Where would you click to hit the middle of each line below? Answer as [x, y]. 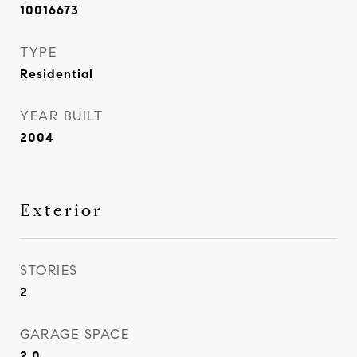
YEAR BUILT [61, 116]
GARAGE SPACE [75, 334]
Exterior [61, 210]
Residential [57, 74]
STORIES [49, 271]
